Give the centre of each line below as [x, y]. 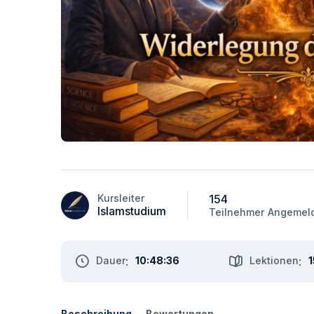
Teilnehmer [237, 212]
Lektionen [274, 260]
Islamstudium [132, 211]
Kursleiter [121, 198]
